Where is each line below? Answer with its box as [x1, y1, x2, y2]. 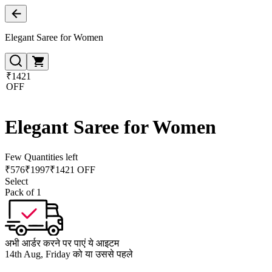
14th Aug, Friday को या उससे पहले [5, 248, 133, 259]
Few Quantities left [5, 151, 78, 162]
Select [5, 175, 28, 186]
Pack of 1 [5, 186, 41, 197]
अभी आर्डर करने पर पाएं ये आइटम [5, 237, 119, 248]
